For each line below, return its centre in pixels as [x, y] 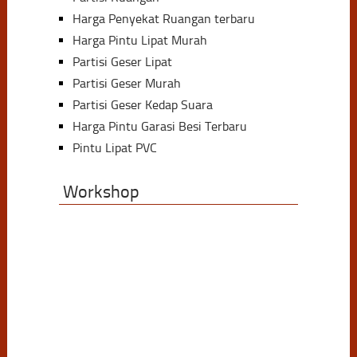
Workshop [101, 192]
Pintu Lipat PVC [114, 147]
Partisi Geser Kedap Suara [142, 104]
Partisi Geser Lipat [122, 61]
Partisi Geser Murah [126, 83]
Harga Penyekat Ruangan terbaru [163, 18]
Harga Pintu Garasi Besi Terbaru [159, 126]
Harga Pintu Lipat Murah [139, 40]
